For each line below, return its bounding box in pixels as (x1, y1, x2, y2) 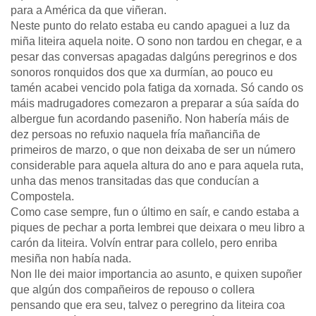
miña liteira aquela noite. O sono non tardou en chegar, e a (11, 35, 302, 47)
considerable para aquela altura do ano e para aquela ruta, (11, 159, 303, 171)
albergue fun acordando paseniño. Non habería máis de (11, 113, 289, 125)
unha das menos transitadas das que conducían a (11, 175, 259, 187)
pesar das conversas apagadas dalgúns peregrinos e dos (11, 51, 297, 63)
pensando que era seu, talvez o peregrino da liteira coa (11, 299, 285, 311)
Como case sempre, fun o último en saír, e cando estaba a (11, 206, 299, 218)
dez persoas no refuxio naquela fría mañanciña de (11, 128, 260, 140)
